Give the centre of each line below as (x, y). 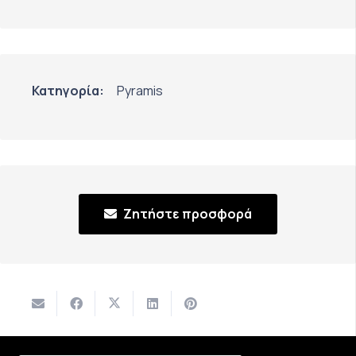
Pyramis (140, 90)
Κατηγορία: (68, 90)
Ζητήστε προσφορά (188, 214)
